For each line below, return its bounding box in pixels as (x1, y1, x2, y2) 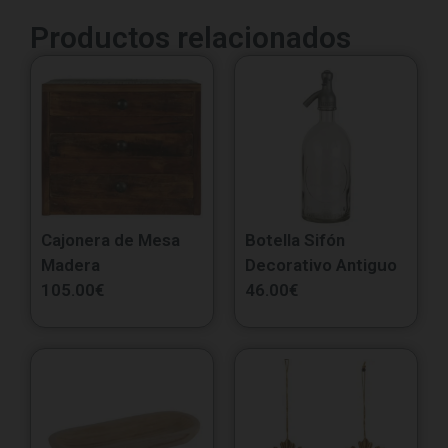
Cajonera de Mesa (41, 229, 180, 250)
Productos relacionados (30, 19, 351, 55)
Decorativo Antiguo (245, 254, 397, 275)
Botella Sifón (245, 229, 345, 250)
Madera (41, 254, 100, 275)
